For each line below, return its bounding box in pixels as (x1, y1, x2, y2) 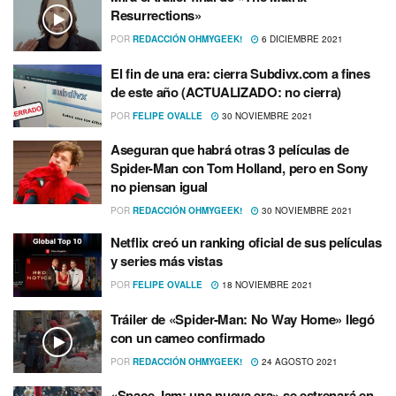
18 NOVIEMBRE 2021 (219, 278, 313, 292)
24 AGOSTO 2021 (259, 354, 338, 368)
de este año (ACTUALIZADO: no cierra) (110, 81, 342, 102)
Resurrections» (110, 5, 202, 26)
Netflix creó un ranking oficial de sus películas (110, 232, 382, 253)
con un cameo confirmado (110, 327, 266, 347)
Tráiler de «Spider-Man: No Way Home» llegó (110, 308, 375, 329)
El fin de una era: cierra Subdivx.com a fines (110, 63, 370, 83)
